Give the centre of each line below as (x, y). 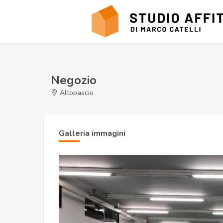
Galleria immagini (92, 133)
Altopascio (76, 93)
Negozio (74, 80)
